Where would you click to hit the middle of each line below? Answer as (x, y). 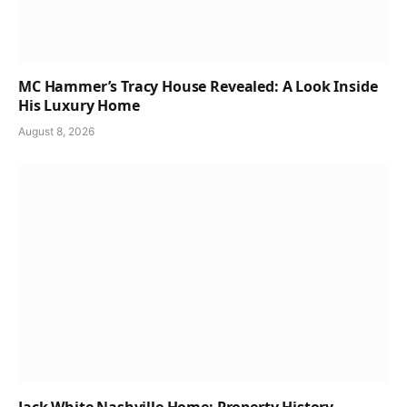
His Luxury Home (79, 105)
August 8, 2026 (56, 131)
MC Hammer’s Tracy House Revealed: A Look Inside (198, 86)
